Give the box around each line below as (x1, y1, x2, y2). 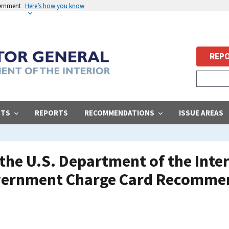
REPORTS (35, 107, 68, 118)
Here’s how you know (25, 2, 84, 10)
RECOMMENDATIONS (84, 107, 154, 118)
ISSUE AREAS (179, 107, 223, 118)
